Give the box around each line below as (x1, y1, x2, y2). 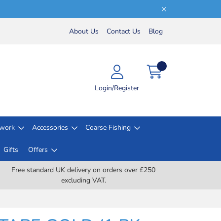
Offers (28, 145, 48, 154)
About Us (69, 27, 99, 36)
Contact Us (107, 27, 141, 36)
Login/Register (95, 83, 139, 93)
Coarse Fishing (85, 123, 131, 132)
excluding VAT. (61, 176, 106, 185)
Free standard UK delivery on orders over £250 (11, 165, 155, 175)
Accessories (32, 123, 68, 132)
